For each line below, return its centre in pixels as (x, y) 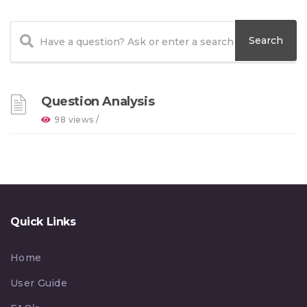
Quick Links (43, 222)
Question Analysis (98, 101)
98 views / (78, 120)
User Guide (39, 283)
